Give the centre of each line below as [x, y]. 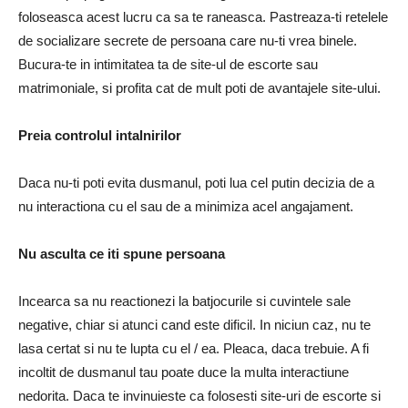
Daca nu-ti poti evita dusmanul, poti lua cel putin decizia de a [196, 183]
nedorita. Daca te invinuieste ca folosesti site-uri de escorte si [199, 396]
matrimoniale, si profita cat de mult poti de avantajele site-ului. [199, 88]
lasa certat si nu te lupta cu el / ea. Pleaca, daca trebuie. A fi [194, 349]
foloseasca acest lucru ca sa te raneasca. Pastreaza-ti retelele [203, 17]
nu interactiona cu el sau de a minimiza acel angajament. [186, 207]
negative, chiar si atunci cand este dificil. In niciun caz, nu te [194, 325]
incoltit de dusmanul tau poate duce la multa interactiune [184, 372]
